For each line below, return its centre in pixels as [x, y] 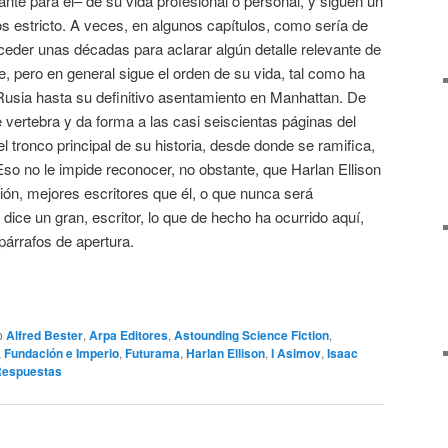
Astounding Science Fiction [251, 335]
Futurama [152, 353]
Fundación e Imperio [61, 353]
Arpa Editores [128, 335]
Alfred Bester [44, 335]
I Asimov [296, 353]
